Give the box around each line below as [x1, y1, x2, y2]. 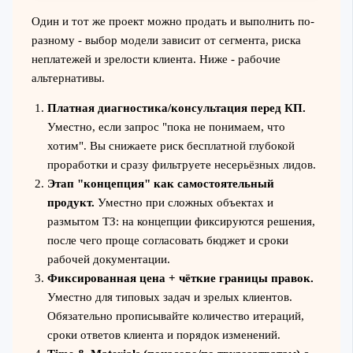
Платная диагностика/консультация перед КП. [46, 102, 306, 115]
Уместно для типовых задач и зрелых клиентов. [46, 291, 292, 304]
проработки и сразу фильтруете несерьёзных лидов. [46, 158, 316, 172]
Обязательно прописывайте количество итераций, [46, 310, 304, 323]
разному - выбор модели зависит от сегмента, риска [31, 33, 301, 46]
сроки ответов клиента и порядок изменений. [46, 329, 281, 342]
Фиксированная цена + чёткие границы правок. [46, 272, 314, 285]
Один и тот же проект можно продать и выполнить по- [31, 14, 314, 28]
